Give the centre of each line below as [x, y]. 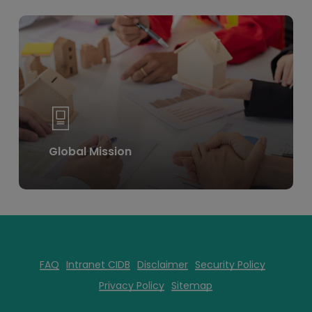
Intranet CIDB [98, 265]
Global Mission [91, 151]
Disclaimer [162, 265]
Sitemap [192, 286]
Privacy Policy [132, 286]
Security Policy [230, 265]
